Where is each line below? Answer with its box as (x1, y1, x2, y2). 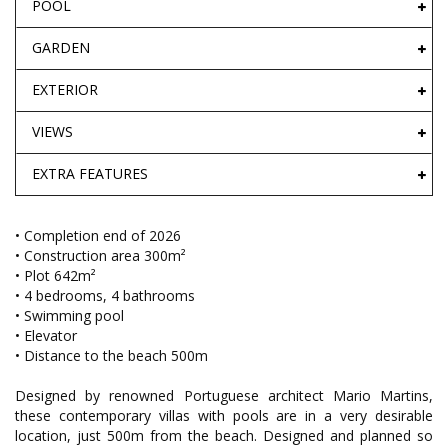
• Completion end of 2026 (15, 226, 181, 246)
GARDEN (32, 38, 90, 58)
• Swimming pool (15, 306, 124, 326)
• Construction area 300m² (15, 246, 186, 266)
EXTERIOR (32, 80, 98, 100)
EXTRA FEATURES (32, 164, 148, 184)
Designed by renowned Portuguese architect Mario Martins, (15, 386, 433, 406)
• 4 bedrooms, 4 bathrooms (15, 286, 195, 306)
